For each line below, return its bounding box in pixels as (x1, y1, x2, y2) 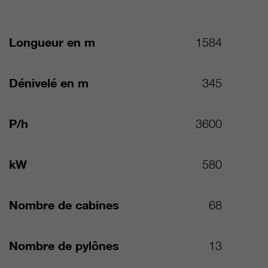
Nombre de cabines (9, 198, 120, 213)
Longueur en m (9, 35, 96, 50)
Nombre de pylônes (9, 239, 120, 254)
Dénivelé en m (9, 76, 89, 91)
